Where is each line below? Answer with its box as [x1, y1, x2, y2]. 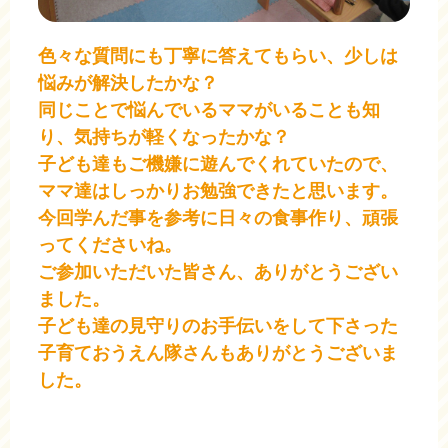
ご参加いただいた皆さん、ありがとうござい [38, 262, 398, 283]
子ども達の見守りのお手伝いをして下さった [38, 316, 398, 337]
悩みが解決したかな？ [38, 73, 218, 94]
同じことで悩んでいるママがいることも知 [38, 100, 380, 121]
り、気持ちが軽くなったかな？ [38, 127, 290, 148]
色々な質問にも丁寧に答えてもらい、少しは [38, 46, 398, 67]
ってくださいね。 [38, 235, 182, 256]
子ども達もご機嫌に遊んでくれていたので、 [38, 154, 398, 175]
